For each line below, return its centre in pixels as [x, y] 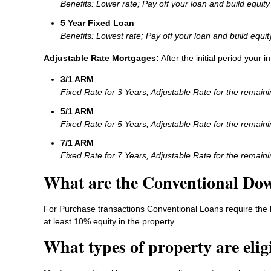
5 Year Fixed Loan [97, 23]
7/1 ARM [77, 143]
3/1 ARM [77, 80]
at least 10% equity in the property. [110, 221]
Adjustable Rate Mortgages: [101, 58]
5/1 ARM [77, 111]
